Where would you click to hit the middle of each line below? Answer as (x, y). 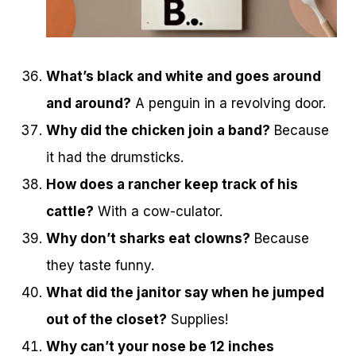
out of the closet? (106, 320)
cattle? (70, 212)
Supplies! (197, 320)
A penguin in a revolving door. (228, 104)
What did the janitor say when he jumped (185, 293)
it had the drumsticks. (115, 158)
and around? (89, 104)
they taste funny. (100, 266)
